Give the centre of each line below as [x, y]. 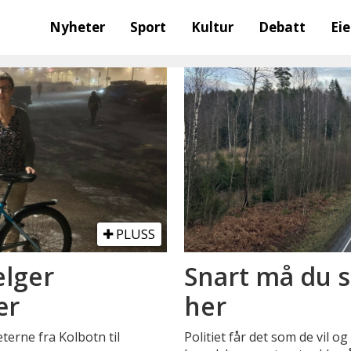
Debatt [282, 27]
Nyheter [78, 27]
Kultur [213, 27]
